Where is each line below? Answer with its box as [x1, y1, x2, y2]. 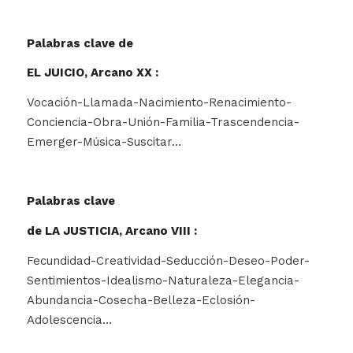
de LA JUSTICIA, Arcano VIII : [26, 224, 197, 239]
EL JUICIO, [26, 65, 91, 80]
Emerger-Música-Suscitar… [26, 134, 181, 149]
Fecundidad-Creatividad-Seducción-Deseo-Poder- [26, 253, 310, 268]
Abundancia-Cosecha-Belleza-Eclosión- [26, 292, 255, 307]
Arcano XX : [90, 65, 162, 80]
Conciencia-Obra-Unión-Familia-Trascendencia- [26, 114, 299, 129]
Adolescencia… [26, 312, 112, 327]
